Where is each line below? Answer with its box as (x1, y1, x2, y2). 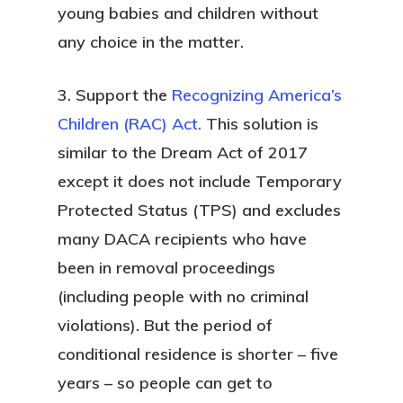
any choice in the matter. (58, 31, 244, 52)
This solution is (201, 113, 318, 134)
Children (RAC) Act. (58, 113, 201, 134)
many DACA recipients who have (58, 228, 307, 249)
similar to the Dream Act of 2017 (58, 142, 308, 163)
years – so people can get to (58, 372, 273, 393)
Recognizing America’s (172, 85, 342, 105)
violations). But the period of (58, 315, 273, 336)
